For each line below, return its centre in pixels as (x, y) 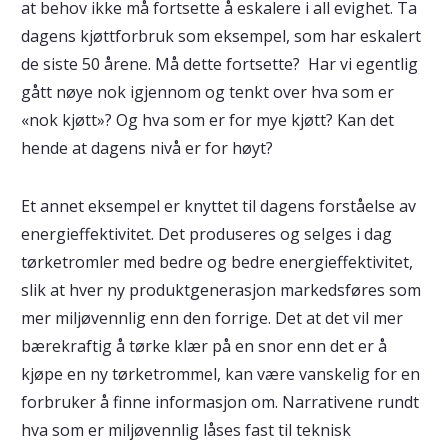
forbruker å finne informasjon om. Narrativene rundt (219, 402)
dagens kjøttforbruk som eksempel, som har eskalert (220, 36)
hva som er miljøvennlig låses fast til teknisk (185, 430)
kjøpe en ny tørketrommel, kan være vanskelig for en (220, 374)
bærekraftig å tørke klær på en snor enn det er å (203, 346)
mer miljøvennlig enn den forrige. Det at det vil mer (211, 318)
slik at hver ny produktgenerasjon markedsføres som (220, 290)
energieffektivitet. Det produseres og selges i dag (206, 234)
